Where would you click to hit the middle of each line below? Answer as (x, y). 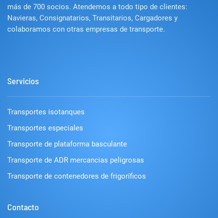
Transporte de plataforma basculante (67, 144)
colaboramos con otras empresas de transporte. (86, 29)
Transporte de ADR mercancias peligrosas (76, 160)
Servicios (23, 81)
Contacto (23, 207)
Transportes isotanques (46, 112)
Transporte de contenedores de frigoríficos (77, 176)
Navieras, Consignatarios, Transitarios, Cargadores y (92, 18)
